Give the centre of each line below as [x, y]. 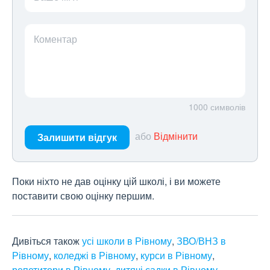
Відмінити [176, 136]
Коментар [55, 39]
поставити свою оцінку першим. [83, 196]
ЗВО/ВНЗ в [201, 241]
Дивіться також [47, 241]
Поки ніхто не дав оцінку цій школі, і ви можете [116, 181]
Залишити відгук [77, 137]
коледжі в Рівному [95, 256]
